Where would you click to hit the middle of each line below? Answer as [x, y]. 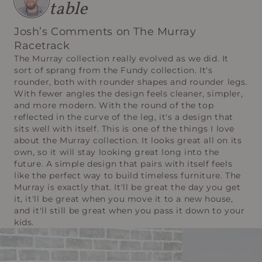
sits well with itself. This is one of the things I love [125, 128]
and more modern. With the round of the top [114, 105]
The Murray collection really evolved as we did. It [122, 58]
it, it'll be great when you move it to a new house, [124, 199]
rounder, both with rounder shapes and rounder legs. [131, 82]
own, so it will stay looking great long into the [117, 152]
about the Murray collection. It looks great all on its [128, 140]
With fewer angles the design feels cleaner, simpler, [129, 93]
